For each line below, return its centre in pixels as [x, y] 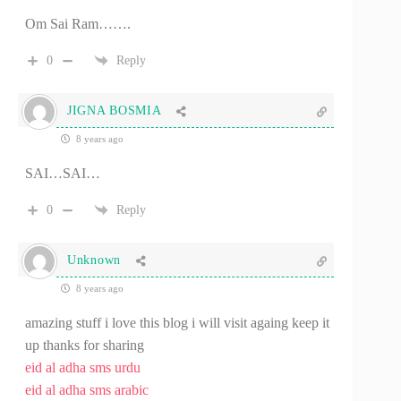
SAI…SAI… [63, 173]
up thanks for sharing [85, 345]
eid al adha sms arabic [87, 389]
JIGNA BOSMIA [115, 111]
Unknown [94, 260]
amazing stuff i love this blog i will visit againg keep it [177, 322]
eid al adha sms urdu [83, 367]
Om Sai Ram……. [78, 23]
